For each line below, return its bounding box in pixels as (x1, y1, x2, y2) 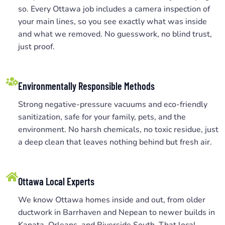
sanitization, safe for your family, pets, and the (18, 111, 186, 123)
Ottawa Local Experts (18, 175, 94, 187)
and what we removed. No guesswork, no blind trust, (18, 28, 212, 40)
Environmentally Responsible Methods (18, 79, 155, 92)
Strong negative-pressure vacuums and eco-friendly (18, 98, 207, 110)
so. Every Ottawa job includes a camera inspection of (18, 3, 210, 15)
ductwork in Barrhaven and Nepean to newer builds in (18, 206, 215, 218)
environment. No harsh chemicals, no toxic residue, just (18, 124, 218, 135)
